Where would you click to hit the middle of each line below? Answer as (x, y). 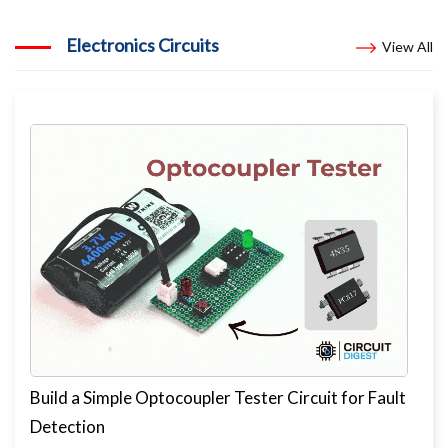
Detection (67, 426)
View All (407, 47)
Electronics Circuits (142, 45)
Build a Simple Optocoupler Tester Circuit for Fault (218, 397)
